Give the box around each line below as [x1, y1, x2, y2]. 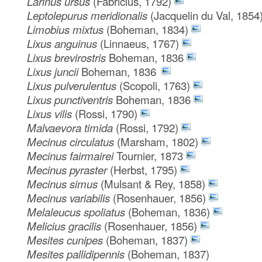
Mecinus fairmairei [27, 147, 117, 163]
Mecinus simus [27, 175, 101, 191]
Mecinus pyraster [27, 161, 111, 177]
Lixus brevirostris [27, 49, 109, 65]
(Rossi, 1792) [116, 119, 179, 135]
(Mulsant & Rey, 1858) [101, 175, 206, 191]
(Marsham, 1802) [117, 133, 199, 149]
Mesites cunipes [27, 232, 106, 247]
